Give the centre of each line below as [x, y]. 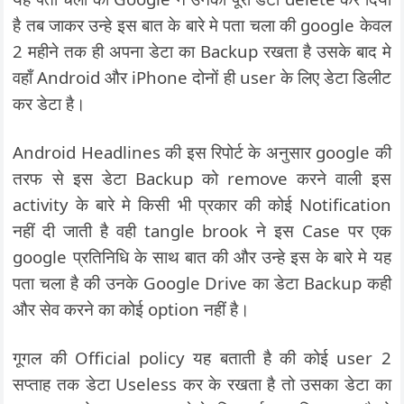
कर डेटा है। [50, 103]
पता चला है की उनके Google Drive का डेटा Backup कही [202, 283]
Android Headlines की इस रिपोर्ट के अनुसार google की [202, 152]
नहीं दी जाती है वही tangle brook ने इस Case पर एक [202, 230]
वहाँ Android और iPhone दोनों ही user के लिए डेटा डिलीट [202, 77]
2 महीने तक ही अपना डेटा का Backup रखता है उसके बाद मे [202, 51]
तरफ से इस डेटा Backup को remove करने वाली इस [202, 178]
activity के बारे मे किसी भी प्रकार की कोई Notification [202, 204]
